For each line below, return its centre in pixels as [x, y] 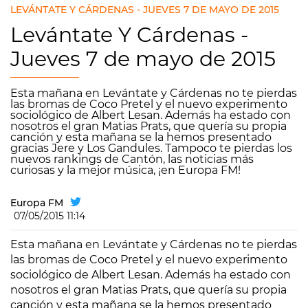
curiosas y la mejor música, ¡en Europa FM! [125, 170]
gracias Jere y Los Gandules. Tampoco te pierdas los [151, 148]
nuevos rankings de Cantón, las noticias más [132, 159]
